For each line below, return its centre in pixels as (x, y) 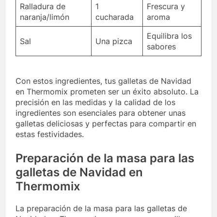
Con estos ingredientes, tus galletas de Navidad (103, 81)
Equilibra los (169, 36)
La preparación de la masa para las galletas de (101, 208)
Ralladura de (43, 6)
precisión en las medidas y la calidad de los (95, 102)
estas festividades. (50, 134)
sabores (161, 46)
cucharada (115, 17)
